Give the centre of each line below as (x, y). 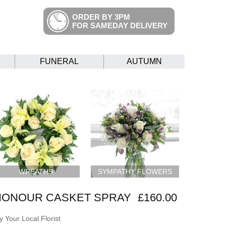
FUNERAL (59, 62)
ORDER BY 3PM (101, 17)
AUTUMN (144, 62)
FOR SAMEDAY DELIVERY (120, 25)
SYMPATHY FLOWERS (135, 171)
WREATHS (36, 171)
